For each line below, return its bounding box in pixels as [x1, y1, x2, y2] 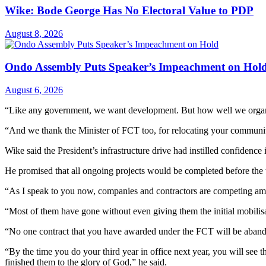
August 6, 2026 [5, 85, 63, 96]
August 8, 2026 [5, 28, 63, 39]
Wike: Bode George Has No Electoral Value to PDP [5, 4, 254, 17]
